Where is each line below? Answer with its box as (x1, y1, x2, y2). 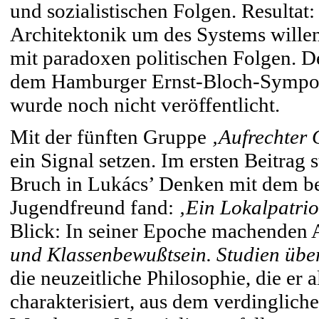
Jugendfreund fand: (10, 196, 179, 219)
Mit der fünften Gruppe (10, 125, 211, 148)
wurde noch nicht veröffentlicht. (10, 93, 280, 116)
